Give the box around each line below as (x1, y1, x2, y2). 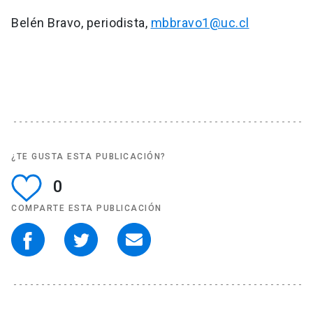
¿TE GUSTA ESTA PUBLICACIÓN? (11, 152, 166, 162)
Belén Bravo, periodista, (11, 15, 151, 31)
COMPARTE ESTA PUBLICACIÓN (11, 203, 162, 214)
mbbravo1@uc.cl (150, 15, 249, 31)
